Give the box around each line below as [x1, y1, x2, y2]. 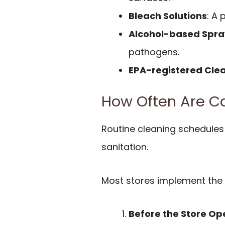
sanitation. [101, 141, 148, 154]
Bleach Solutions [129, 10, 207, 23]
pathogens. [129, 46, 179, 59]
